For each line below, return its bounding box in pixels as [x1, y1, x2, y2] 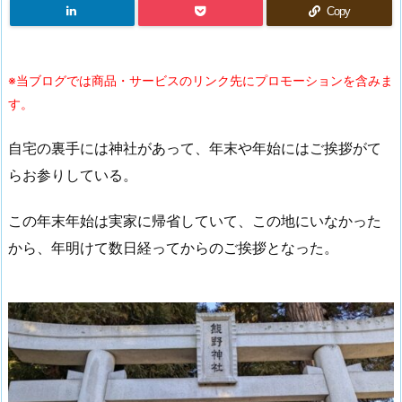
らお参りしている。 [8, 165, 137, 184]
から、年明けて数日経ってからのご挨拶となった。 [8, 238, 338, 257]
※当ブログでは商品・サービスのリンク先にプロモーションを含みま [8, 73, 393, 88]
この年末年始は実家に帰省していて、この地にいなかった [8, 211, 381, 230]
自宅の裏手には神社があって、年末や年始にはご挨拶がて [8, 138, 381, 157]
